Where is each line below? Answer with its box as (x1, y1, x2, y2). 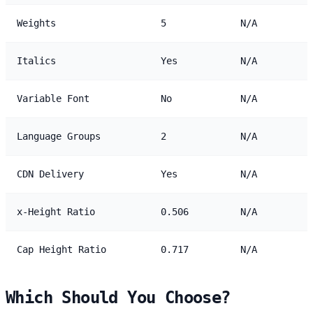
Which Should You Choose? (6, 287, 231, 307)
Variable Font (17, 92, 89, 104)
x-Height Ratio (17, 205, 95, 217)
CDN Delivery (17, 168, 84, 180)
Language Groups (17, 130, 101, 142)
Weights (17, 17, 56, 29)
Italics (17, 54, 56, 66)
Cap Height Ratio (17, 243, 106, 255)
